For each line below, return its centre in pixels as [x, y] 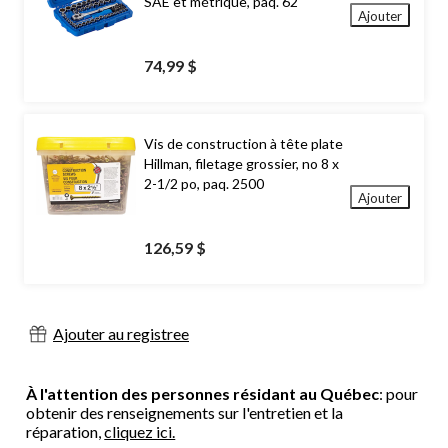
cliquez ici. [140, 432]
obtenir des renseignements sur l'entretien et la [185, 413]
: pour [399, 394]
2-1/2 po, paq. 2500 [204, 184]
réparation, [65, 432]
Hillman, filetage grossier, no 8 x [241, 164]
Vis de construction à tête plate [243, 144]
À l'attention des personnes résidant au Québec [203, 394]
